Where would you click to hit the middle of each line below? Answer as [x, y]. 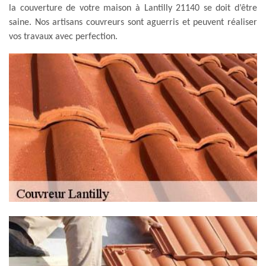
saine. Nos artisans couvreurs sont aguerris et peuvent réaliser [133, 22]
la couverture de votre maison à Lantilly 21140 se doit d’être [133, 8]
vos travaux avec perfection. [63, 37]
